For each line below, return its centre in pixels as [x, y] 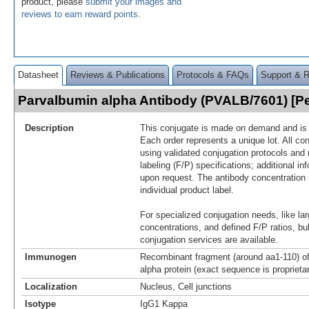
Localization [51, 286]
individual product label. [187, 190]
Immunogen [51, 257]
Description [49, 128]
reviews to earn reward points [80, 14]
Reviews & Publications [118, 74]
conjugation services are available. [209, 239]
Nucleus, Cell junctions [186, 286]
